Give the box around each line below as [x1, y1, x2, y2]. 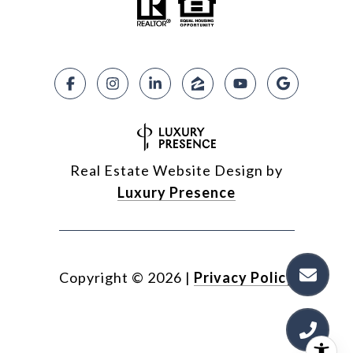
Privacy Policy [193, 269, 295, 287]
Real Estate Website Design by [70, 162, 283, 180]
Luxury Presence [117, 184, 236, 202]
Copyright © [58, 269, 144, 287]
